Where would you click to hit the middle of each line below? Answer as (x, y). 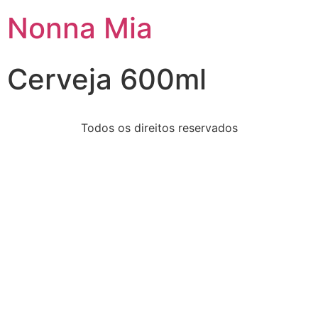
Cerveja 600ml (107, 79)
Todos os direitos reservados (159, 128)
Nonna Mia (80, 28)
